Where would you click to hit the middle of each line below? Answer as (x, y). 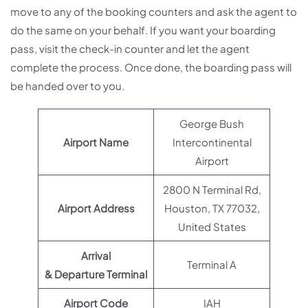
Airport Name (96, 142)
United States (212, 227)
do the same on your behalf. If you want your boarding (143, 30)
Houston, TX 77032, (212, 208)
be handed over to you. (67, 86)
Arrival (96, 256)
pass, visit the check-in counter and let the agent (130, 49)
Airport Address (96, 208)
